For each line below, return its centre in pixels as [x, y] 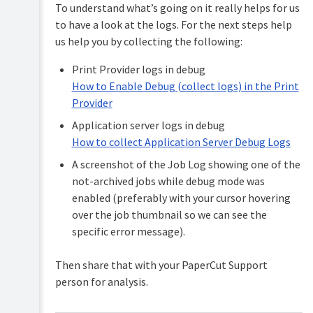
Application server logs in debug [148, 125]
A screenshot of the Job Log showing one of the [186, 165]
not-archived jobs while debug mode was [168, 181]
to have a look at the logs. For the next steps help [173, 25]
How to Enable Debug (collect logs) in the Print [185, 86]
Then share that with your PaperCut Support [161, 265]
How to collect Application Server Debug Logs [181, 142]
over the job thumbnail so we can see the [169, 215]
